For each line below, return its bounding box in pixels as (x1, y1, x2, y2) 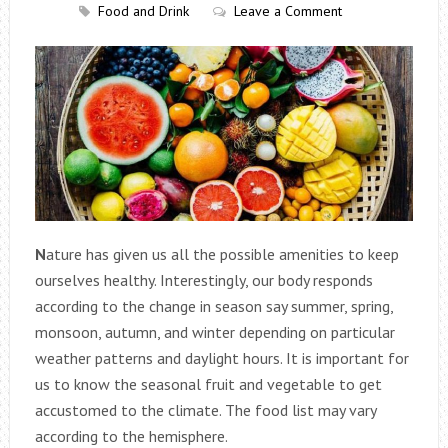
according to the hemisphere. (34, 425, 228, 446)
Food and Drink (97, 2, 189, 20)
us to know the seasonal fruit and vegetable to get (34, 373, 382, 394)
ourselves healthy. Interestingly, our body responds (34, 269, 373, 290)
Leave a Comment (233, 2, 342, 20)
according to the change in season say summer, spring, (34, 295, 393, 316)
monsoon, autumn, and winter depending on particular (34, 321, 395, 342)
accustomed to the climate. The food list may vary (34, 399, 376, 420)
